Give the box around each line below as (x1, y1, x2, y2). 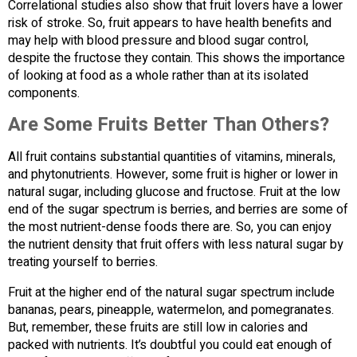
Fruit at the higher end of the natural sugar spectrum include (8, 282, 335, 302)
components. (8, 83, 80, 103)
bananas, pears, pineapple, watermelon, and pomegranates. (8, 300, 334, 320)
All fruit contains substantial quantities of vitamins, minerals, (8, 147, 335, 167)
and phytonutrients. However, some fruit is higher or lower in (8, 164, 338, 184)
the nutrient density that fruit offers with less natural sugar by (8, 234, 343, 254)
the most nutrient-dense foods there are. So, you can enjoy (8, 217, 331, 237)
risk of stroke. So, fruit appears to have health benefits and (8, 13, 331, 33)
